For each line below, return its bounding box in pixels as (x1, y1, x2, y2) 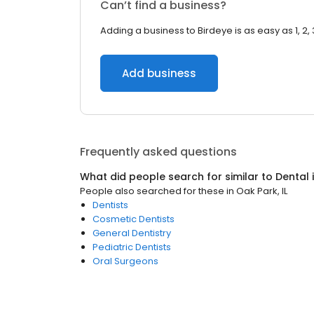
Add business (122, 66, 196, 81)
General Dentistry (93, 226, 171, 240)
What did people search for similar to (80, 170, 275, 184)
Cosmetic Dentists (93, 212, 175, 226)
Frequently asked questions (80, 144, 237, 160)
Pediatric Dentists (93, 240, 171, 254)
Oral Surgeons (93, 254, 158, 268)
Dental (275, 170, 309, 184)
